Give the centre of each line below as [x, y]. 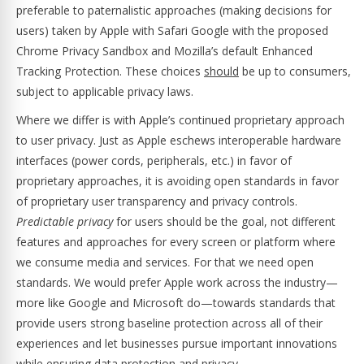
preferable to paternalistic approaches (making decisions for [174, 10]
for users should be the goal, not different [224, 221]
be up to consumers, [295, 71]
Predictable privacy [65, 221]
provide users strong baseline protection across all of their [169, 323]
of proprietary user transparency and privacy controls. [157, 201]
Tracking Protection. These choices [110, 71]
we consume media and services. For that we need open [165, 262]
